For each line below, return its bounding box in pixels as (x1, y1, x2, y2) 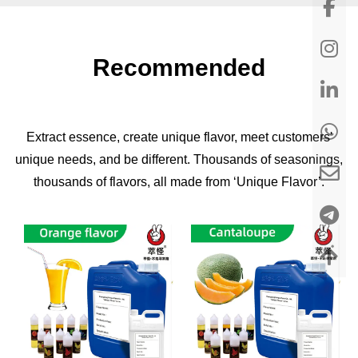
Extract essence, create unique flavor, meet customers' (26, 129, 332, 144)
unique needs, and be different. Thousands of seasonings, (15, 152, 343, 166)
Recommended (93, 54, 265, 81)
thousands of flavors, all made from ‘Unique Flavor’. (34, 174, 324, 189)
